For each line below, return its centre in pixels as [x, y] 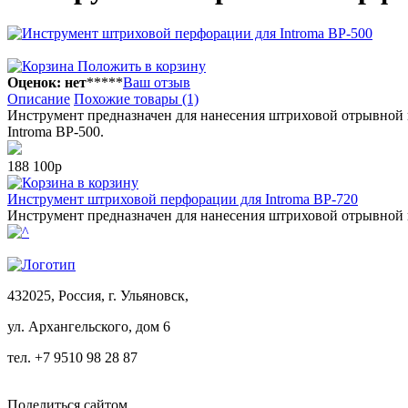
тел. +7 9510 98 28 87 [72, 357]
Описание [39, 98]
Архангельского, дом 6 [99, 326]
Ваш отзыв [157, 82]
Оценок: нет [47, 82]
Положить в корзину [140, 66]
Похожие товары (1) [136, 98]
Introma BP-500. [56, 131]
